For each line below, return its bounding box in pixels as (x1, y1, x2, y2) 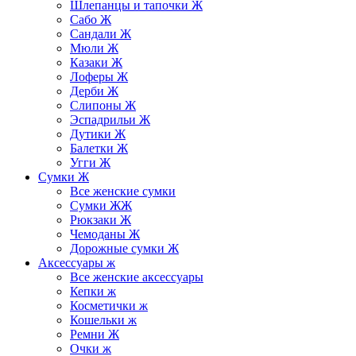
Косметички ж (70, 298, 148, 312)
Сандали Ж (70, 26, 131, 41)
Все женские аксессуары (70, 269, 203, 284)
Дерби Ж (70, 83, 118, 98)
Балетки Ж (70, 141, 128, 155)
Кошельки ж (70, 312, 137, 327)
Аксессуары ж (38, 255, 115, 269)
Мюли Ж (70, 41, 118, 55)
